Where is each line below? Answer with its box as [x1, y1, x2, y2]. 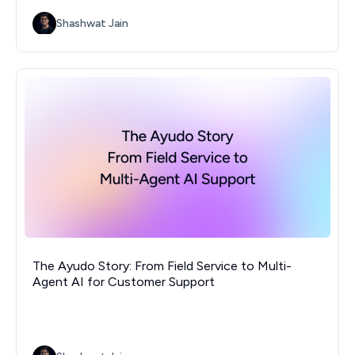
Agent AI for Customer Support [32, 273, 215, 289]
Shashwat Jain [56, 17, 128, 31]
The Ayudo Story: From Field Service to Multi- [32, 258, 292, 273]
